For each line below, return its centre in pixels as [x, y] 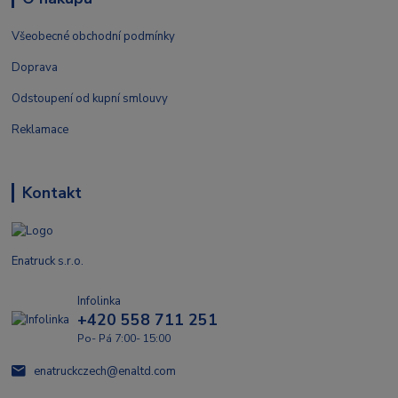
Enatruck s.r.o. [48, 261]
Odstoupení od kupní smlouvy [90, 98]
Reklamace [40, 129]
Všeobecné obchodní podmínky [94, 36]
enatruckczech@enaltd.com [104, 371]
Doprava [35, 67]
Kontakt [52, 192]
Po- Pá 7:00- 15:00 [123, 339]
